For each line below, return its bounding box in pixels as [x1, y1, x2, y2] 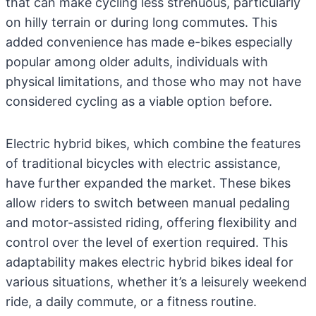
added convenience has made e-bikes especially [6, 35, 293, 49]
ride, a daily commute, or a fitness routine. [6, 294, 257, 309]
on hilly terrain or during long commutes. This [6, 15, 277, 30]
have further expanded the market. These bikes [6, 176, 291, 190]
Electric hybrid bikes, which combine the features [6, 136, 300, 151]
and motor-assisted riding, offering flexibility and [6, 215, 297, 230]
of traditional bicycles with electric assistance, [6, 156, 281, 171]
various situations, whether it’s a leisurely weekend [6, 274, 307, 289]
